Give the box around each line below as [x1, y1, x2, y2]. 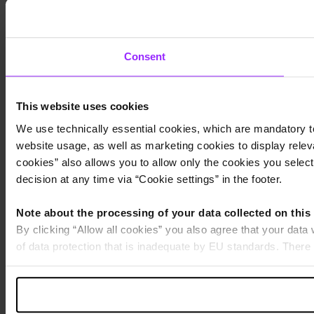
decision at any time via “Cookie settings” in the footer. [16, 172, 282, 185]
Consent [123, 50, 166, 63]
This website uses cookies [16, 100, 149, 113]
